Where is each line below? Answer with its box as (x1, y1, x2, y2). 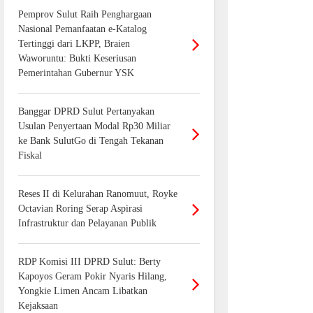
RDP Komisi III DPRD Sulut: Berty (17, 256, 161, 268)
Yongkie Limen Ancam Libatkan (17, 286, 147, 297)
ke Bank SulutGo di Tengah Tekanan (17, 136, 163, 147)
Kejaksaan (17, 300, 58, 312)
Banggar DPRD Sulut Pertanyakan (17, 106, 154, 117)
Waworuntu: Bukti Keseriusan (17, 53, 136, 64)
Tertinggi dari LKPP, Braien (17, 38, 130, 50)
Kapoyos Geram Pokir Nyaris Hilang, (17, 271, 167, 282)
